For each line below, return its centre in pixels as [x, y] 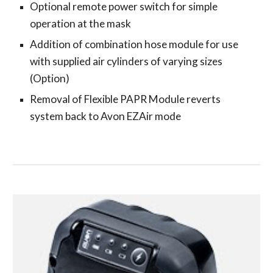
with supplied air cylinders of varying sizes [126, 61]
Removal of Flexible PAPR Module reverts [126, 99]
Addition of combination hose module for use [134, 44]
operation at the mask [82, 23]
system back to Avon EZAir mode [107, 116]
